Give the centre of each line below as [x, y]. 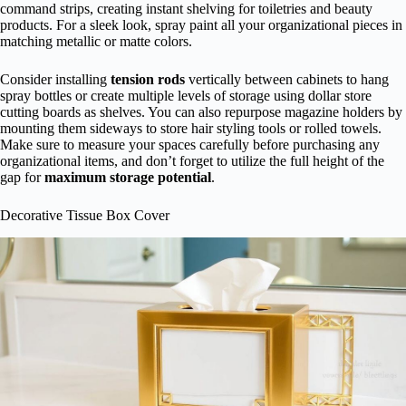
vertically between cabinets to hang [287, 79]
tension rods [148, 79]
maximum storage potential [128, 177]
